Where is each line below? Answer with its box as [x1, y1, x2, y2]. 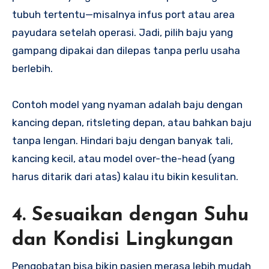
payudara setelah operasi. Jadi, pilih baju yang [12, 26, 233, 39]
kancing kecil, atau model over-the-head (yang [12, 153, 235, 165]
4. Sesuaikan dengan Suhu [12, 206, 249, 226]
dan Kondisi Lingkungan [12, 231, 234, 250]
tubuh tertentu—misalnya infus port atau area [12, 8, 235, 21]
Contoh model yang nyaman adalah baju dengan [12, 98, 243, 111]
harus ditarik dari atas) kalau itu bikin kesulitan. [12, 171, 238, 183]
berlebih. [12, 62, 53, 75]
